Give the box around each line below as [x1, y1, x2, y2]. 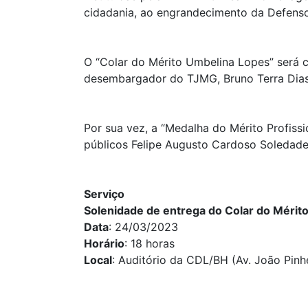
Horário [84, 236, 124, 250]
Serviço [84, 187, 124, 201]
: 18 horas [124, 236, 175, 250]
